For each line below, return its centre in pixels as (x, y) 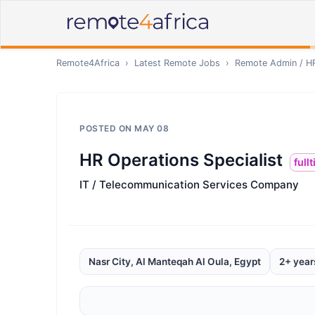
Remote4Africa (88, 63)
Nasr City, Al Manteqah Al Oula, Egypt (175, 262)
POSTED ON (107, 128)
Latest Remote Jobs (177, 63)
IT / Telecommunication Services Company (189, 185)
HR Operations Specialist (181, 160)
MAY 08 (152, 128)
